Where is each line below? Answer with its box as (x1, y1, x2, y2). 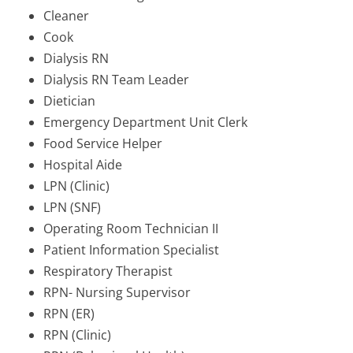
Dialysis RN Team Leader (43, 71, 189, 89)
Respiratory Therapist (43, 262, 173, 281)
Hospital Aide (43, 156, 122, 174)
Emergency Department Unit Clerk (43, 113, 247, 132)
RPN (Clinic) (43, 326, 111, 344)
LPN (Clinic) (43, 177, 110, 195)
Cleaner (43, 7, 89, 25)
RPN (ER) (43, 305, 95, 323)
